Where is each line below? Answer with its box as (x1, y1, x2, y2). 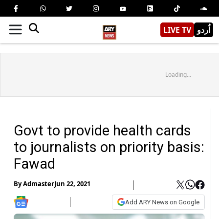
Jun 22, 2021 (54, 179, 90, 189)
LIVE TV (163, 24, 191, 35)
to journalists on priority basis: (14, 138, 204, 155)
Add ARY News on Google (125, 198, 199, 206)
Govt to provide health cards (14, 122, 191, 139)
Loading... (165, 70, 191, 79)
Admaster (23, 179, 54, 189)
